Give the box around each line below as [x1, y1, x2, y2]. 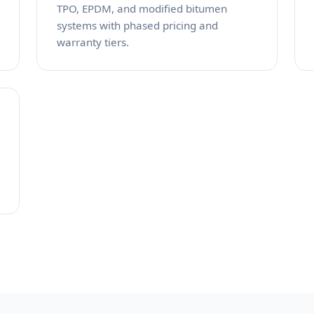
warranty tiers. [57, 35, 129, 49]
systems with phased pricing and [57, 18, 218, 32]
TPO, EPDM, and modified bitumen [57, 1, 227, 15]
